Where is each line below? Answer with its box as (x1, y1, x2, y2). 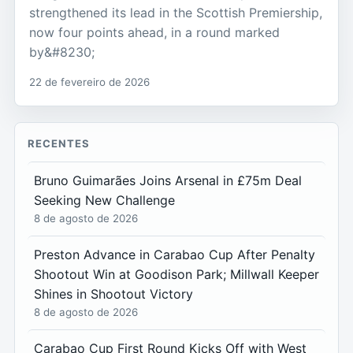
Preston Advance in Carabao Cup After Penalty (34, 247, 315, 263)
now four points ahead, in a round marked (29, 24, 280, 41)
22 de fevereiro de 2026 (29, 76, 150, 89)
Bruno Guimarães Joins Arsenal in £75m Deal (34, 173, 302, 189)
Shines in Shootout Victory (34, 286, 193, 303)
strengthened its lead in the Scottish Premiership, (29, 5, 322, 21)
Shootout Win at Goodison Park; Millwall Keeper (34, 266, 319, 283)
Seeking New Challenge (34, 192, 175, 209)
